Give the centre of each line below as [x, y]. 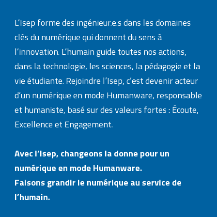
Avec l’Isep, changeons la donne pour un [92, 153]
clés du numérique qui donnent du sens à [88, 37]
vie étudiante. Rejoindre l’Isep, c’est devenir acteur [106, 80]
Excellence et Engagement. [66, 124]
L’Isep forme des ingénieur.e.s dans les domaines [103, 22]
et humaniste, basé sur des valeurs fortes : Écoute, [107, 109]
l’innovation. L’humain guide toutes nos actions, [101, 51]
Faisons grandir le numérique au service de [98, 182]
